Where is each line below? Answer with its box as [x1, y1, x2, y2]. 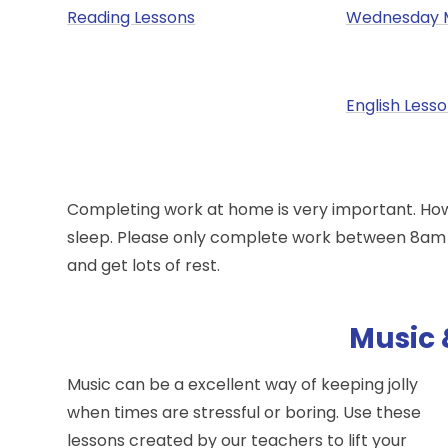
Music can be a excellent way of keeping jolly [67, 372, 419, 396]
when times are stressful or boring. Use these [67, 400, 422, 424]
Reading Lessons [67, 5, 196, 29]
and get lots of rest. [67, 253, 225, 277]
